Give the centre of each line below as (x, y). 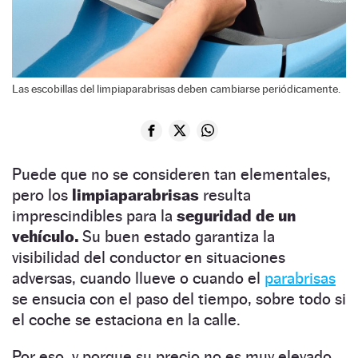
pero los (42, 195)
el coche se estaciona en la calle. (128, 319)
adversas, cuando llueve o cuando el (138, 278)
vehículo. (45, 236)
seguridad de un (236, 215)
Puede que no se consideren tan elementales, (171, 174)
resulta (227, 195)
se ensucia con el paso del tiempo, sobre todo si (179, 298)
